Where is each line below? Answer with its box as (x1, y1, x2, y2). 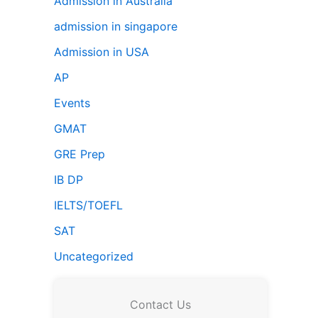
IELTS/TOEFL (54, 198, 123, 213)
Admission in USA (54, 45, 149, 60)
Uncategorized (54, 249, 133, 264)
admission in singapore (54, 19, 177, 34)
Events (54, 96, 90, 111)
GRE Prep (54, 147, 105, 162)
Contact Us (130, 297, 191, 312)
